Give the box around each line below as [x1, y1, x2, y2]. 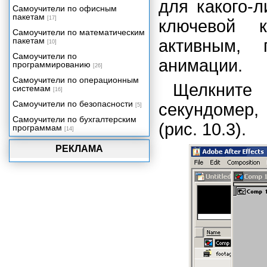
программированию [13, 60, 91, 69]
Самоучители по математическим [13, 27, 145, 37]
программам [13, 123, 62, 132]
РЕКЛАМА [55, 144, 103, 154]
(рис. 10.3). [159, 120, 246, 139]
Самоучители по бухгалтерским [13, 114, 136, 124]
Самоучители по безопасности [13, 99, 133, 108]
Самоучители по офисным [13, 4, 117, 13]
